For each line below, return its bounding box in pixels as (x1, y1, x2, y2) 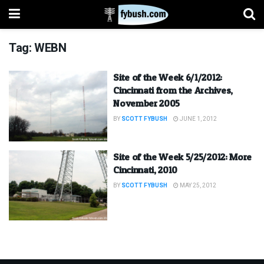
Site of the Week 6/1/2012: (113, 71, 222, 83)
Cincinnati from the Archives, (113, 84, 233, 96)
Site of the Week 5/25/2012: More (113, 150, 252, 163)
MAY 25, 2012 (179, 181, 217, 190)
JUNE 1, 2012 (179, 115, 217, 123)
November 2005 (113, 97, 180, 109)
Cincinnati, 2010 (113, 163, 178, 176)
